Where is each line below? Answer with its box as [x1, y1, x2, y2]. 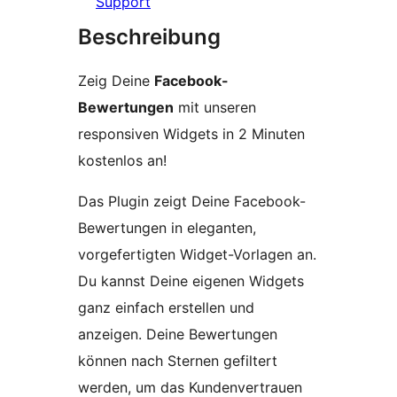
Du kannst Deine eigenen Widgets [78, 271, 304, 290]
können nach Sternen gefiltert [78, 351, 277, 370]
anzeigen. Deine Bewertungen [78, 324, 277, 343]
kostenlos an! [78, 151, 167, 169]
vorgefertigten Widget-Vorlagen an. [78, 245, 317, 263]
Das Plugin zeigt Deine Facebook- [78, 191, 306, 210]
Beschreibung [78, 23, 221, 50]
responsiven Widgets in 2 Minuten [78, 124, 305, 143]
